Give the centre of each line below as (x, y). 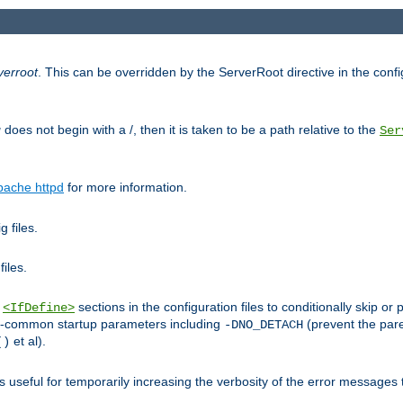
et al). (28, 341)
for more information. (125, 188)
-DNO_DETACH (264, 325)
